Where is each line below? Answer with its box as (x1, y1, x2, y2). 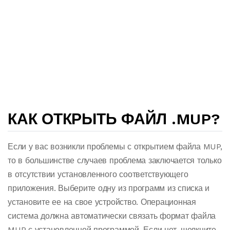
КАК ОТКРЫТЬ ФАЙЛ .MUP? (8, 110, 220, 128)
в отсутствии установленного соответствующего (8, 169, 188, 179)
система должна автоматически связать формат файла (8, 211, 216, 221)
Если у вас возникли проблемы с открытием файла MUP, (8, 142, 222, 151)
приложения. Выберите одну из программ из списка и (8, 183, 210, 193)
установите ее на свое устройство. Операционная (8, 197, 196, 207)
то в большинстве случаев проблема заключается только (8, 156, 222, 165)
